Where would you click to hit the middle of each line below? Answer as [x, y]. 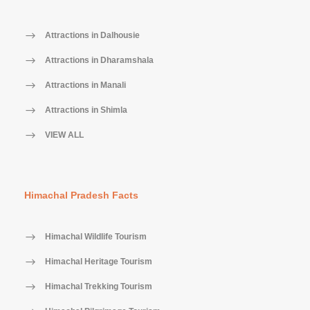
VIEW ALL [64, 135]
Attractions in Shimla [86, 110]
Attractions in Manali [85, 85]
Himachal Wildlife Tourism [96, 237]
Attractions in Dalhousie [92, 36]
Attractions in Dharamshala [99, 61]
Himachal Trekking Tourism [99, 287]
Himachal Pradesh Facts [81, 195]
